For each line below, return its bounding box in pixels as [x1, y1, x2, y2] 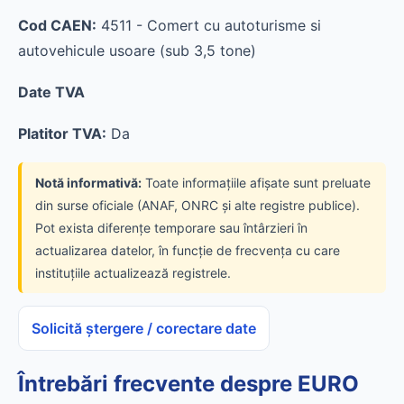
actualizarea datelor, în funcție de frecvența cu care [35, 243, 340, 258]
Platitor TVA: [18, 124, 106, 142]
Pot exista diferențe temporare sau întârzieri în [35, 220, 308, 235]
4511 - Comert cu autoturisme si [96, 16, 321, 34]
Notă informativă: [35, 175, 142, 190]
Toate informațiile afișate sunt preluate [142, 175, 371, 190]
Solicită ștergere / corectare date [32, 319, 256, 337]
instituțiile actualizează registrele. [35, 265, 231, 280]
